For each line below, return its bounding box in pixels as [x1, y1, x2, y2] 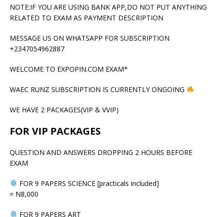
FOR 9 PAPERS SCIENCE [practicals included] [17, 178, 159, 188]
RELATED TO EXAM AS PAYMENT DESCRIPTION [10, 13, 163, 22]
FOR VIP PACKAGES [10, 124, 101, 138]
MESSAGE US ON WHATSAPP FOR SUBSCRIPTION [10, 33, 170, 43]
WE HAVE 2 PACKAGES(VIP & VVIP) [10, 105, 119, 114]
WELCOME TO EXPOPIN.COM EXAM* [10, 64, 128, 74]
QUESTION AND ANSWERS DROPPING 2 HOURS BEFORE [10, 147, 192, 157]
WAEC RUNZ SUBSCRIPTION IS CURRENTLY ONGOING [10, 84, 186, 94]
